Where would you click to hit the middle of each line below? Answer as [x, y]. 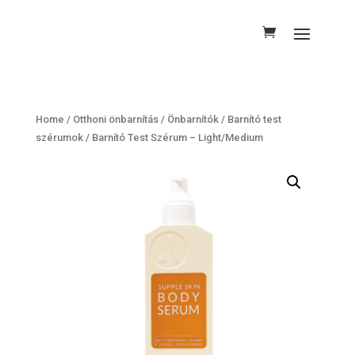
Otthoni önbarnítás [115, 119]
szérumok [59, 137]
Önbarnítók [193, 119]
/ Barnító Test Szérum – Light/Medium [173, 137]
